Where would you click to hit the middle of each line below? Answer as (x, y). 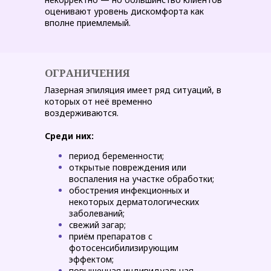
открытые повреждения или (128, 167)
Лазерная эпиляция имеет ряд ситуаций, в (133, 90)
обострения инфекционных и (129, 190)
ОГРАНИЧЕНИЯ (87, 73)
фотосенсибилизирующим (124, 248)
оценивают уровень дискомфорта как (124, 11)
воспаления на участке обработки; (142, 179)
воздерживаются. (82, 113)
